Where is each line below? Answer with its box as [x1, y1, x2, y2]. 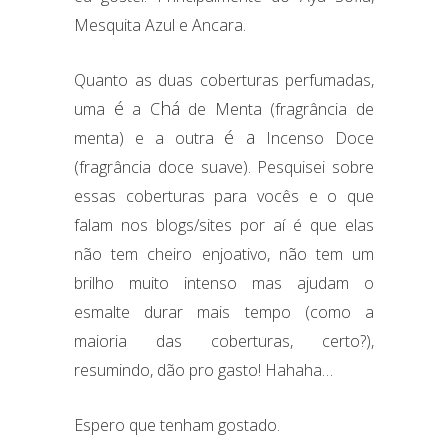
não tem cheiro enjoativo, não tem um [74, 242, 374, 265]
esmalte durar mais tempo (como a [74, 300, 374, 323]
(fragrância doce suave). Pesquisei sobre [74, 155, 374, 178]
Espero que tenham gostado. [74, 413, 280, 436]
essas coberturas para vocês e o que [74, 184, 374, 207]
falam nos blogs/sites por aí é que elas [74, 213, 374, 236]
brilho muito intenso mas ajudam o [74, 271, 374, 294]
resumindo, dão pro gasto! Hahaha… [74, 358, 337, 381]
